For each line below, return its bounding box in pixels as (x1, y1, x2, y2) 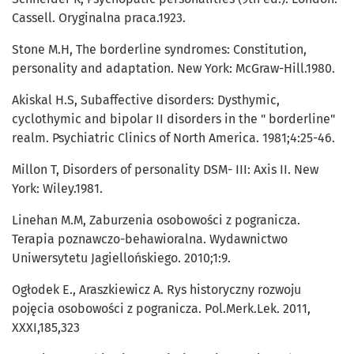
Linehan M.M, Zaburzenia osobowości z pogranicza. (12, 213, 300, 228)
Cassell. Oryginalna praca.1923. (12, 10, 186, 26)
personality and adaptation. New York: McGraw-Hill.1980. (12, 61, 335, 77)
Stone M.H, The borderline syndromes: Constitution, (12, 42, 307, 58)
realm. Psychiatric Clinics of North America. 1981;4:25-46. (12, 130, 335, 146)
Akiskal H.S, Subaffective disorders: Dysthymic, (12, 92, 280, 108)
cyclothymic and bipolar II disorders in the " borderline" (12, 111, 335, 127)
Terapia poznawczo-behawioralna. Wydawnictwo (12, 232, 288, 247)
